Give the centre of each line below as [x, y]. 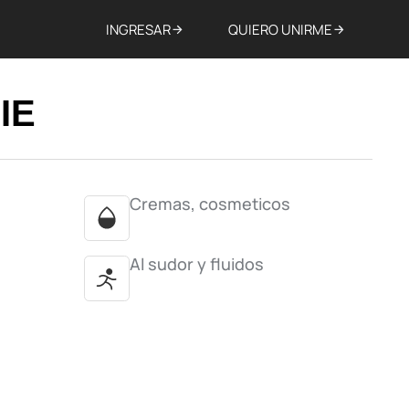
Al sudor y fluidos [197, 264]
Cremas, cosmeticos [210, 204]
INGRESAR [138, 29]
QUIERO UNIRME [280, 29]
